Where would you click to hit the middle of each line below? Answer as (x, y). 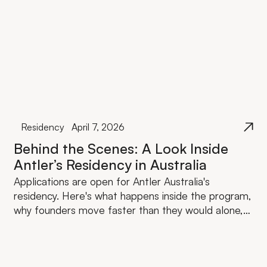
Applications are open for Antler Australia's (112, 181)
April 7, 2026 (98, 127)
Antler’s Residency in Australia (111, 165)
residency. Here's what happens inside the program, (133, 196)
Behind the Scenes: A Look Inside (121, 149)
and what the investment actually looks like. (115, 224)
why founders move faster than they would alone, (129, 210)
